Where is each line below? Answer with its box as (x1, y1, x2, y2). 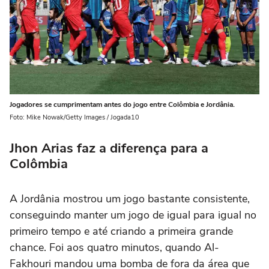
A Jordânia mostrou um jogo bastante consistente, (10, 191, 250, 206)
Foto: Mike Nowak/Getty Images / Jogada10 (10, 112, 139, 122)
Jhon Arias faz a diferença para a (10, 139, 208, 157)
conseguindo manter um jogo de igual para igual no (10, 207, 256, 222)
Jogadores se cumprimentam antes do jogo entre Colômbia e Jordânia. (10, 99, 235, 109)
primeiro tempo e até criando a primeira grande (10, 223, 233, 238)
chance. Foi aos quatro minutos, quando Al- (10, 240, 219, 255)
